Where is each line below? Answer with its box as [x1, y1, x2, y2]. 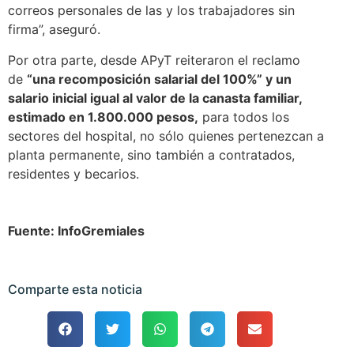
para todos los [198, 108, 289, 125]
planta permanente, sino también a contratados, [8, 146, 295, 163]
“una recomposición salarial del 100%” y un [27, 70, 292, 87]
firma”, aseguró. [8, 21, 100, 38]
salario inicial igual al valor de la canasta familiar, [8, 89, 302, 106]
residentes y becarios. [8, 165, 139, 182]
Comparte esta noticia [8, 281, 142, 298]
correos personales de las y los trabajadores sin [8, 2, 295, 19]
